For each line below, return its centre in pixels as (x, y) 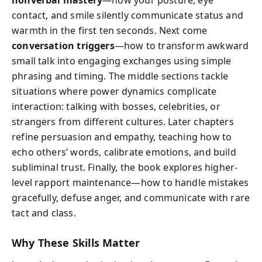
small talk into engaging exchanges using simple (122, 61)
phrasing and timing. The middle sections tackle (120, 76)
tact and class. (44, 213)
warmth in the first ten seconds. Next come (110, 30)
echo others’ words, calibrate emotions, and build (124, 152)
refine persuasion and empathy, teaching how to (122, 137)
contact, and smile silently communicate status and (127, 15)
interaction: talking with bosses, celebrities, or (116, 106)
